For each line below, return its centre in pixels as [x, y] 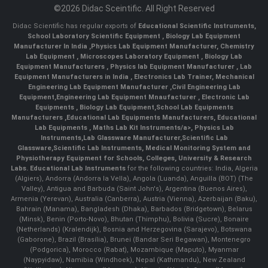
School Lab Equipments [194, 107]
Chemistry [237, 46]
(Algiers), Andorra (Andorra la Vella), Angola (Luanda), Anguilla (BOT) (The [134, 178]
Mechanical [234, 77]
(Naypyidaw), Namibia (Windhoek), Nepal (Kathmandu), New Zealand [134, 260]
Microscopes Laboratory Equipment [141, 56]
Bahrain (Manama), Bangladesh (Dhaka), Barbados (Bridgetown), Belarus [134, 209]
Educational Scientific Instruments [196, 26]
